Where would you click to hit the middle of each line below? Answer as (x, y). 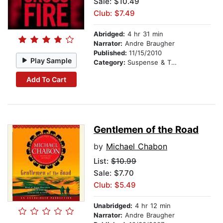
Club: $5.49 (115, 185)
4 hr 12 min (152, 206)
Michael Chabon (137, 147)
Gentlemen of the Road (146, 130)
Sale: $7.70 (114, 173)
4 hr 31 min (144, 34)
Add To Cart (46, 79)
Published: (111, 53)
